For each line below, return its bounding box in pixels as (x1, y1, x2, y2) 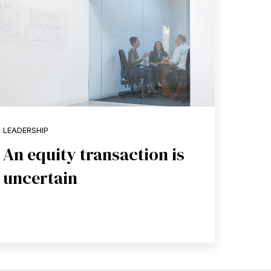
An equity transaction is (2, 142, 184, 166)
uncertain (2, 166, 77, 189)
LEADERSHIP (2, 126, 48, 135)
